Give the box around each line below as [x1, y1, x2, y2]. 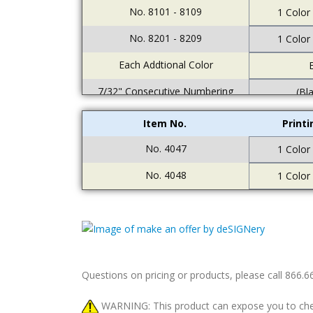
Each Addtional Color [118, 58, 213, 71]
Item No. [143, 117, 187, 130]
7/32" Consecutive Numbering [98, 85, 233, 98]
